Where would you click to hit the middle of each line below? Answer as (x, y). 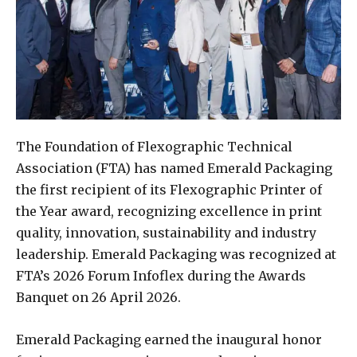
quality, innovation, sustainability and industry (166, 233)
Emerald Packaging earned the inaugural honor (169, 340)
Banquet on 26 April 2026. (98, 298)
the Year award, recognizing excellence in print (169, 212)
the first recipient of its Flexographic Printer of (169, 190)
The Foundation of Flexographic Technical (154, 147)
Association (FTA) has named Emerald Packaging (174, 169)
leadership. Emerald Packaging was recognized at (176, 255)
